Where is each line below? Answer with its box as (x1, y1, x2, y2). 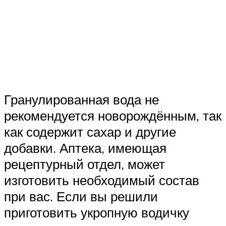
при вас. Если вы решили (4, 188, 158, 205)
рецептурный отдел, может (4, 156, 165, 173)
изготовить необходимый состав (4, 172, 199, 189)
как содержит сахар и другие (4, 124, 176, 140)
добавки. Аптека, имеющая (4, 140, 166, 156)
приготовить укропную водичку (4, 204, 189, 221)
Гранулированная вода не (4, 91, 159, 108)
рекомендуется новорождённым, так (4, 107, 221, 124)
